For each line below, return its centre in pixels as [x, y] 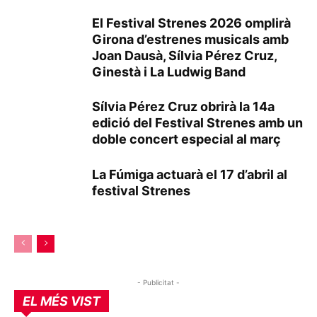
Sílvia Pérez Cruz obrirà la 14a [183, 106]
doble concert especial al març [186, 139]
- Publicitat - [158, 282]
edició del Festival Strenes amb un [197, 122]
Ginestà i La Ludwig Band [169, 71]
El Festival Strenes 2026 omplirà [191, 23]
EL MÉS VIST [62, 301]
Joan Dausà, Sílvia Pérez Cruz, [184, 55]
